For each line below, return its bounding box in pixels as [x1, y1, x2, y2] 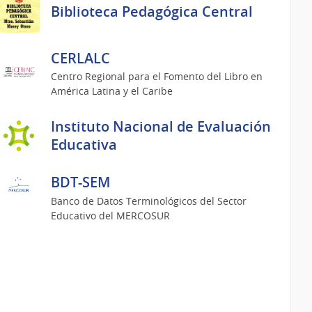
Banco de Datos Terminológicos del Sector [51, 194, 247, 208]
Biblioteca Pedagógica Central [51, 1, 253, 21]
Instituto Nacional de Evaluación [51, 117, 272, 136]
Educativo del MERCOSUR [51, 208, 171, 222]
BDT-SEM [51, 173, 111, 192]
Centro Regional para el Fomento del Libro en [51, 70, 263, 84]
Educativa [51, 135, 118, 155]
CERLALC [51, 48, 111, 68]
